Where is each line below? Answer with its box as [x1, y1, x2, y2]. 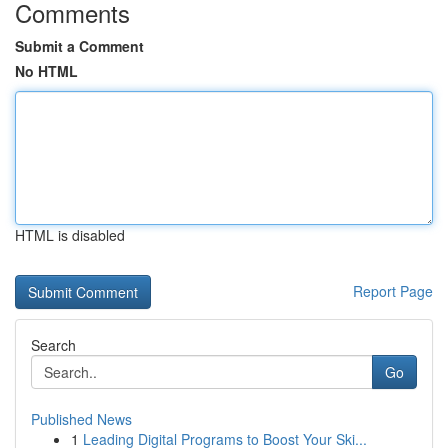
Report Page [353, 281, 433, 301]
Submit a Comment [15, 36, 144, 56]
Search [31, 335, 76, 355]
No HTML [15, 61, 78, 81]
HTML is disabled [15, 225, 125, 245]
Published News [31, 409, 132, 429]
